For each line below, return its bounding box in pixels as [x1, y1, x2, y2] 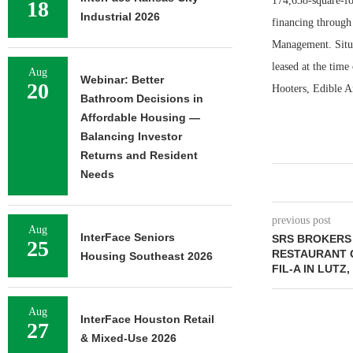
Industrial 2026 [80, 10, 160, 23]
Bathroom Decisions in [80, 92, 203, 105]
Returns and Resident [80, 149, 198, 162]
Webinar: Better [80, 73, 164, 86]
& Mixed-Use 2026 [80, 332, 176, 344]
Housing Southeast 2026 [80, 250, 213, 262]
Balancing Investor [80, 130, 182, 143]
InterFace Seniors [80, 231, 175, 243]
